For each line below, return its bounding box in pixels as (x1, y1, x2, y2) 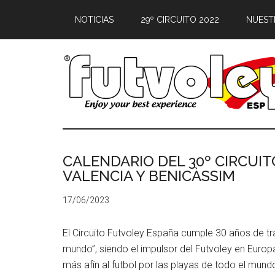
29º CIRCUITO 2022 (141, 15, 219, 25)
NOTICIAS (75, 15, 114, 25)
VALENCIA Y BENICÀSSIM (63, 167, 235, 185)
